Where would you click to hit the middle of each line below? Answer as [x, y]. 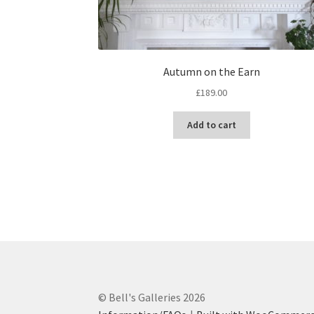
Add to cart [211, 125]
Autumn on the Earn [211, 72]
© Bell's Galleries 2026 [152, 298]
